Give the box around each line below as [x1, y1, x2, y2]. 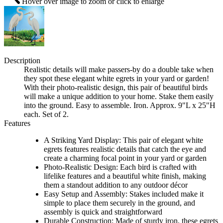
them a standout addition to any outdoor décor [44, 181, 188, 190]
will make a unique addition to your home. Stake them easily [24, 92, 214, 101]
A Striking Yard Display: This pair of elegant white [44, 136, 203, 145]
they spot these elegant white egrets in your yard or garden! [24, 74, 209, 83]
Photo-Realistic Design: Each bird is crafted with [44, 163, 197, 172]
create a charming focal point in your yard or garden [44, 154, 207, 163]
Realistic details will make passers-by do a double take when [24, 65, 214, 74]
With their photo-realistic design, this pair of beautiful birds [24, 83, 208, 92]
